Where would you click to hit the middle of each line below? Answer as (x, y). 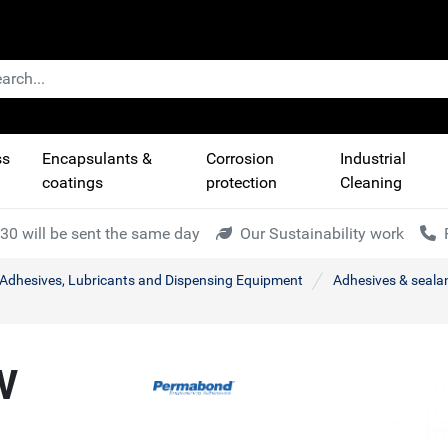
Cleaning (370, 183)
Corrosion (239, 159)
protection (241, 183)
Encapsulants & (96, 159)
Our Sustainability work (321, 233)
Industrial (372, 159)
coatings (72, 183)
